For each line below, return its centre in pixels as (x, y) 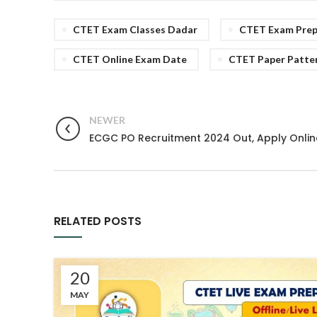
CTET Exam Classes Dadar (135, 29)
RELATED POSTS (98, 221)
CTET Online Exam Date (130, 59)
